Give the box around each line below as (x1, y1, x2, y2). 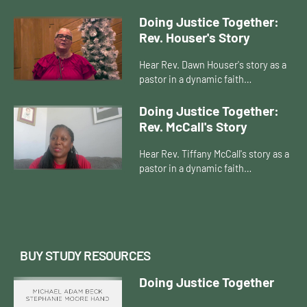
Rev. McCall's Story (139, 118, 248, 134)
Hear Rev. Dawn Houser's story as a (139, 58, 287, 71)
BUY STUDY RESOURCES (20, 247, 151, 263)
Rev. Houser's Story (139, 29, 251, 46)
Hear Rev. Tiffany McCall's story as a (139, 147, 290, 160)
